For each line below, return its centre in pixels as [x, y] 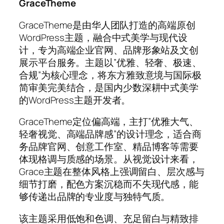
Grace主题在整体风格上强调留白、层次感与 [112, 172]
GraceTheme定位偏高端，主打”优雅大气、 [109, 122]
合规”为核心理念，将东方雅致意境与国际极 [110, 75]
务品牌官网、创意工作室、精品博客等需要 [109, 147]
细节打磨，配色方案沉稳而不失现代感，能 [109, 184]
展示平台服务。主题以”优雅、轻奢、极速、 [110, 62]
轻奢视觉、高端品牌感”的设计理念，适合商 [110, 134]
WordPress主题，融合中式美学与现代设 [103, 37]
